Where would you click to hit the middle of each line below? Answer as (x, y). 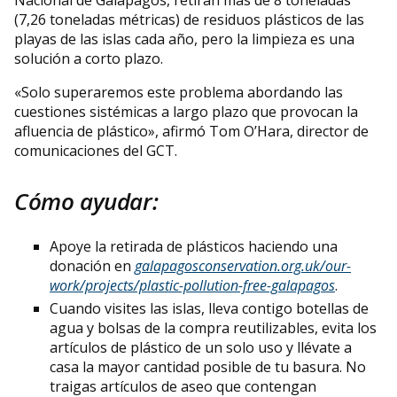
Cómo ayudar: (86, 202)
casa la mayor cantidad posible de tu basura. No (208, 367)
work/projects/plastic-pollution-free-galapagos (192, 286)
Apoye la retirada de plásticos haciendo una (194, 247)
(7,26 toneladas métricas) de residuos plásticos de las (189, 20)
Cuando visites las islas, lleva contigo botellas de (209, 309)
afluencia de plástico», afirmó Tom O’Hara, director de (191, 132)
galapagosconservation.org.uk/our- (243, 266)
